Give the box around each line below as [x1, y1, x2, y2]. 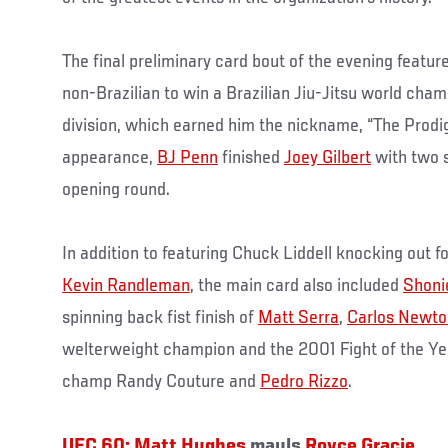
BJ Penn [157, 147, 218, 168]
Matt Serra [258, 307, 339, 328]
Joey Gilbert [284, 147, 371, 168]
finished [218, 147, 284, 168]
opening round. [62, 179, 170, 200]
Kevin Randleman [62, 275, 190, 296]
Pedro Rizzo [260, 371, 348, 392]
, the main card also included [190, 275, 403, 296]
